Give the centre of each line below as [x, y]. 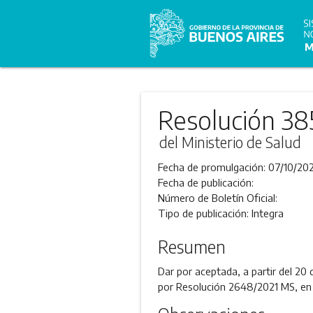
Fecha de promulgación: [213, 167]
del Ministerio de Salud [230, 142]
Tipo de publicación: [204, 213]
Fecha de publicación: [205, 182]
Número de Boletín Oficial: [217, 198]
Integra [267, 213]
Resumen [191, 247]
